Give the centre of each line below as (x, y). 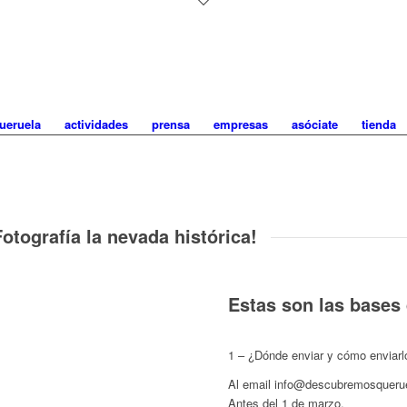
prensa (170, 124)
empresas (240, 124)
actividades (96, 124)
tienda (378, 124)
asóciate (314, 124)
